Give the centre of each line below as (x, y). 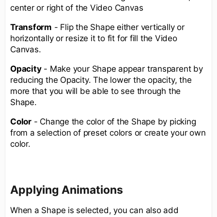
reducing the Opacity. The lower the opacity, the (101, 80)
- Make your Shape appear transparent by (122, 69)
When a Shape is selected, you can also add (94, 210)
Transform (31, 27)
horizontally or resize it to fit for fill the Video (94, 38)
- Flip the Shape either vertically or (118, 27)
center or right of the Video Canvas (77, 8)
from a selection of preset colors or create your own (108, 132)
